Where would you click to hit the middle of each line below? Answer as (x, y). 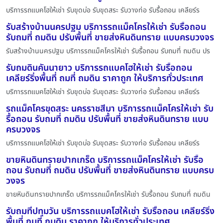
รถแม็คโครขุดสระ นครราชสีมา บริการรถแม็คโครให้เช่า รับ (110, 109)
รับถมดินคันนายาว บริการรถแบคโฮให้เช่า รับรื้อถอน (99, 68)
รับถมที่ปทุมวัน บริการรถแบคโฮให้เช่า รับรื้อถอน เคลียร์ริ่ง (110, 211)
